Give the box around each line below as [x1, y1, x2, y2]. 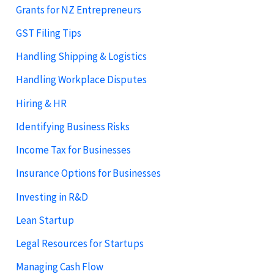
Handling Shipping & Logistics [16, 50, 147, 64]
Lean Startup [16, 213, 75, 227]
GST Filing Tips [16, 26, 82, 40]
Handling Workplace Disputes [16, 73, 147, 87]
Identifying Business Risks [16, 119, 130, 133]
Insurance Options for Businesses [16, 166, 161, 180]
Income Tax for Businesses [16, 143, 131, 157]
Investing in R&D [16, 190, 89, 204]
